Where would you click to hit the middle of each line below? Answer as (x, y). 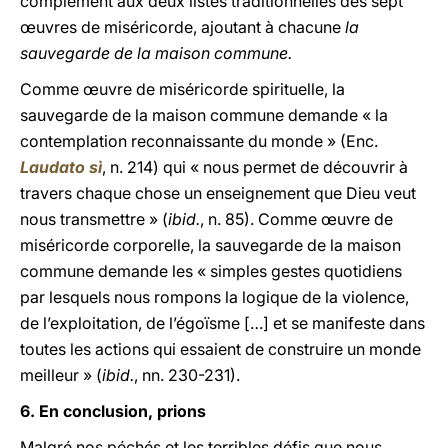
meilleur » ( (61, 375)
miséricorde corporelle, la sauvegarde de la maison (210, 245)
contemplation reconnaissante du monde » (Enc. (199, 141)
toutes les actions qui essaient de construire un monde (220, 349)
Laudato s (59, 167)
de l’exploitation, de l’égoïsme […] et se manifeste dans (222, 323)
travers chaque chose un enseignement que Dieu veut (218, 193)
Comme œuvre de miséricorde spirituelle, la (182, 89)
